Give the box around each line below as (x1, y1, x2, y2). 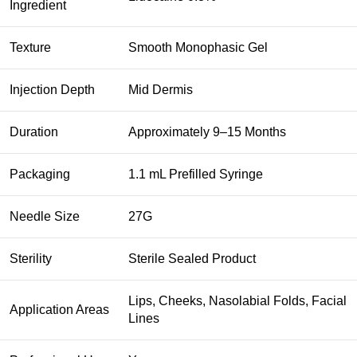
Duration (10, 124, 58, 139)
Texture (10, 40, 51, 54)
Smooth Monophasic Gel (128, 40, 268, 54)
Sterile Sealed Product (128, 251, 256, 265)
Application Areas (10, 302, 109, 316)
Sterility (10, 251, 52, 265)
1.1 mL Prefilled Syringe (128, 167, 263, 181)
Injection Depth (10, 82, 95, 96)
